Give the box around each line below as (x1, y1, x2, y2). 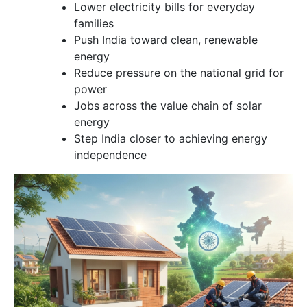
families (74, 16, 114, 31)
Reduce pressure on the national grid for (74, 66, 284, 80)
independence (74, 148, 147, 162)
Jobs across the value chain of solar (74, 99, 262, 113)
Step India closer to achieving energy (74, 132, 267, 146)
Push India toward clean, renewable (74, 33, 258, 47)
